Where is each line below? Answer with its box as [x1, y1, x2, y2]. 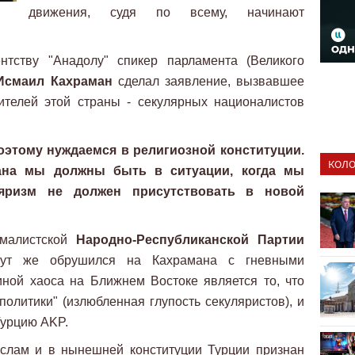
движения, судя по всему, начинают [29, 6, 304, 19]
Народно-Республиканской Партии [76, 233, 304, 246]
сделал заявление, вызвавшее [112, 74, 305, 88]
